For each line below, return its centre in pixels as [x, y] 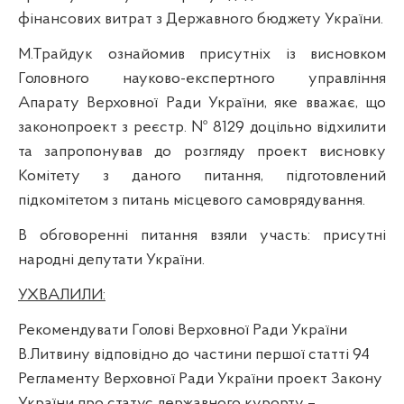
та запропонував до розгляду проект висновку [202, 151]
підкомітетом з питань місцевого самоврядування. [192, 200]
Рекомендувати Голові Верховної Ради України [183, 330]
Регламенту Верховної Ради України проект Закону [200, 379]
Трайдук [63, 54]
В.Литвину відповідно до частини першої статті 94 [194, 354]
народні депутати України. [111, 260]
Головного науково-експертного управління [202, 78]
